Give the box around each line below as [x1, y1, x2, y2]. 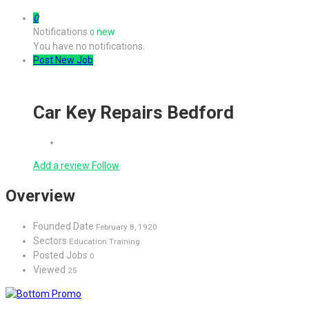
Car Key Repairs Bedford [33, 102, 234, 123]
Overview [6, 186, 75, 206]
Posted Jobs [33, 249, 90, 261]
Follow [92, 159, 119, 171]
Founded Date [33, 220, 96, 232]
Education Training [67, 236, 140, 246]
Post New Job [33, 54, 93, 66]
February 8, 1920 [96, 221, 157, 232]
